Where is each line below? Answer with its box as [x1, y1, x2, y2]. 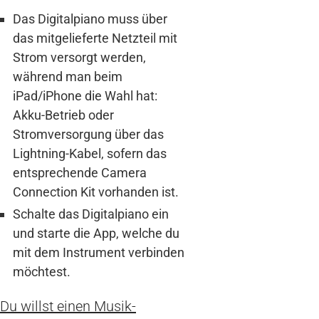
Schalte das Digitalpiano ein [13, 206, 169, 221]
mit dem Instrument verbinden [13, 244, 184, 260]
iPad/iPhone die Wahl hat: [13, 88, 157, 103]
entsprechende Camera [13, 164, 147, 180]
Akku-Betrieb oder [13, 107, 114, 122]
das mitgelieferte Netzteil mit [13, 30, 177, 46]
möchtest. [13, 263, 70, 279]
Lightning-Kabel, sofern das [13, 145, 167, 161]
